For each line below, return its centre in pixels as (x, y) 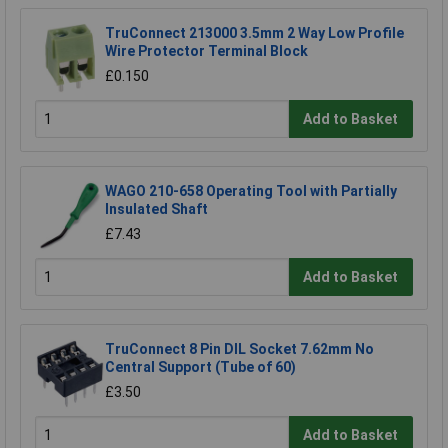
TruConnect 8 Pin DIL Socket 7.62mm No (239, 349)
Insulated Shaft (156, 209)
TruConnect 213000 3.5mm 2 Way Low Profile (254, 33)
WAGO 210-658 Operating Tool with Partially (251, 191)
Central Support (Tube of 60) (200, 367)
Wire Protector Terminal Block (206, 51)
